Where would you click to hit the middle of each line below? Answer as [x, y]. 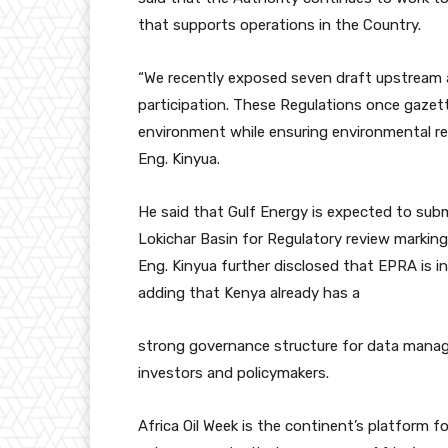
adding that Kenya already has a [249, 293]
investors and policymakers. [233, 373]
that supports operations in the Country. [279, 25]
